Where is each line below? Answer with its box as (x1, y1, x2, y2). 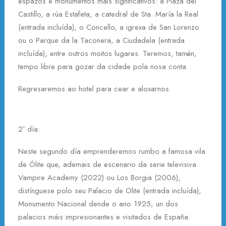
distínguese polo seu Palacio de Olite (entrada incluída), (18, 185, 201, 196)
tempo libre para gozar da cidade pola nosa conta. (18, 61, 188, 72)
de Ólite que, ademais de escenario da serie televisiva (18, 159, 196, 170)
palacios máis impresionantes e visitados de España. (18, 211, 190, 222)
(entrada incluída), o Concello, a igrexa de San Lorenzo (18, 22, 199, 33)
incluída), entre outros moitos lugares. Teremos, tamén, (18, 48, 197, 59)
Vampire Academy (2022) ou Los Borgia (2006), (18, 172, 181, 183)
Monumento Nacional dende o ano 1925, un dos (18, 198, 178, 209)
